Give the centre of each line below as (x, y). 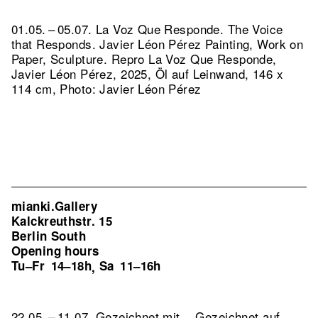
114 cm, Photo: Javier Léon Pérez (106, 88)
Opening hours (55, 251)
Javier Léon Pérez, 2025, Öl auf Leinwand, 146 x (147, 73)
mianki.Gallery (54, 206)
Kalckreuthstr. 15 (62, 221)
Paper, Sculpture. (61, 59)
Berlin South (49, 236)
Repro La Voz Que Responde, (194, 59)
